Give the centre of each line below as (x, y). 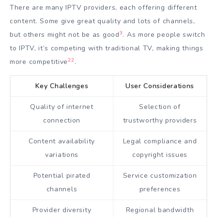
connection (62, 120)
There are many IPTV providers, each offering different (103, 7)
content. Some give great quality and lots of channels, (102, 21)
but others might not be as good (65, 34)
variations (62, 155)
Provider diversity (62, 210)
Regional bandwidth (160, 210)
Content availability (62, 141)
